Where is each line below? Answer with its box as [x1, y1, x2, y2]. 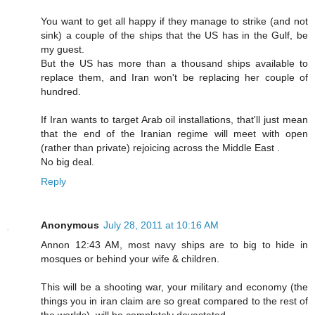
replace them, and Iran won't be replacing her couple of [41, 71, 308, 83]
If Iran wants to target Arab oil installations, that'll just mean [41, 113, 308, 125]
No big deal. [41, 155, 94, 167]
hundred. [41, 85, 81, 97]
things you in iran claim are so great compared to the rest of [41, 295, 308, 307]
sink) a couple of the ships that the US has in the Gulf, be [41, 29, 308, 41]
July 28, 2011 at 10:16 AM [103, 219, 219, 231]
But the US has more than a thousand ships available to [41, 57, 308, 69]
